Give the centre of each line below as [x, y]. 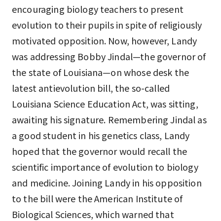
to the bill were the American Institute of [97, 198]
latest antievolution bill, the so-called [91, 88]
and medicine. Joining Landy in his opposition [107, 183]
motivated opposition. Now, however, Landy [105, 40]
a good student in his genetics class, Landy [101, 135]
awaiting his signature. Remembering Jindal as [109, 119]
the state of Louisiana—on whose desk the [101, 72]
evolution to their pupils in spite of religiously [107, 25]
